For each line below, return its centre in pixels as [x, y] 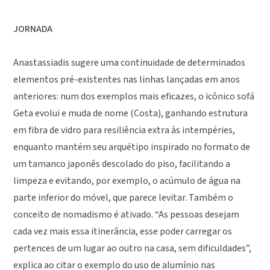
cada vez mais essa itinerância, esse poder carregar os [123, 232]
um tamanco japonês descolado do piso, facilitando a [122, 164]
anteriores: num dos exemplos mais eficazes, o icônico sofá [134, 97]
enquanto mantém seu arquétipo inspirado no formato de [132, 147]
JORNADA [33, 29]
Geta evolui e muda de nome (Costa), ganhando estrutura [131, 114]
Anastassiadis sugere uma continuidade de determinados [130, 63]
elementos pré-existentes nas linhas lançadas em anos [127, 80]
